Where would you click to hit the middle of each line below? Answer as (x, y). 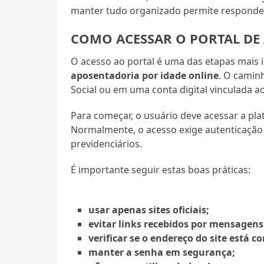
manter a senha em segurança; (162, 253)
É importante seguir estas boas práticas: (161, 170)
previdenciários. (107, 144)
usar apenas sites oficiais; (149, 210)
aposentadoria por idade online (145, 76)
